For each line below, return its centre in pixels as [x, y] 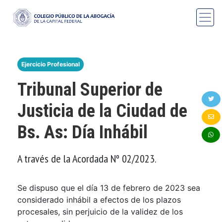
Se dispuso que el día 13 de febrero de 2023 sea [109, 188]
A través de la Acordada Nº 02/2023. [87, 158]
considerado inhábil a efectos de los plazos [99, 199]
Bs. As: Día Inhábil [83, 132]
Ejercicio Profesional [51, 64]
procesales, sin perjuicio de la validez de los [100, 211]
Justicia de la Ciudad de [102, 111]
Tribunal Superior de [90, 89]
